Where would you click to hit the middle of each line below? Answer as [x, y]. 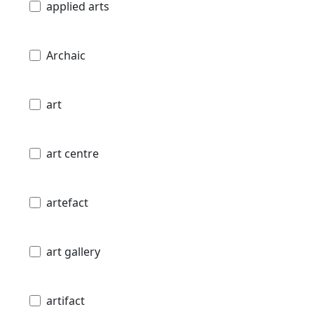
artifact [66, 300]
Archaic [66, 55]
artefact [67, 202]
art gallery [73, 251]
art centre [73, 153]
